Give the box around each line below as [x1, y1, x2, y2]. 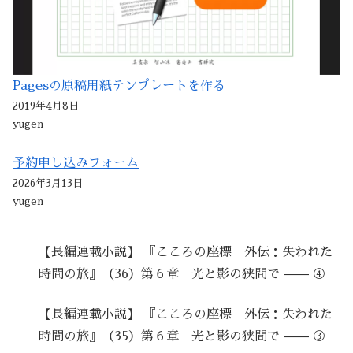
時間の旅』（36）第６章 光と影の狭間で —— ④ [39, 267, 326, 281]
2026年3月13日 [13, 177, 83, 188]
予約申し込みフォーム [13, 156, 139, 169]
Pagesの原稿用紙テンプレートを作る [13, 79, 225, 92]
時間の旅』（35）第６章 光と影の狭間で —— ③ [39, 329, 326, 343]
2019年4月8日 [13, 100, 79, 111]
